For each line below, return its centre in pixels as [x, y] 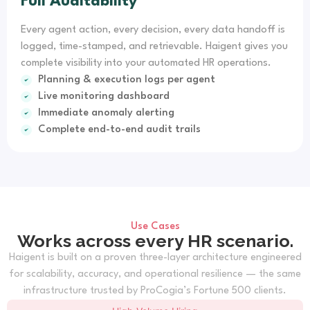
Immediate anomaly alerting [106, 113]
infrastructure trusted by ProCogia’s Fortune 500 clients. [155, 291]
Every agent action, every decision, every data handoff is [153, 30]
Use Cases [155, 226]
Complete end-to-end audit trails [119, 129]
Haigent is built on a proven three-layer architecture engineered [155, 257]
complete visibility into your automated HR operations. [146, 63]
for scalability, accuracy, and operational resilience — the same [155, 274]
